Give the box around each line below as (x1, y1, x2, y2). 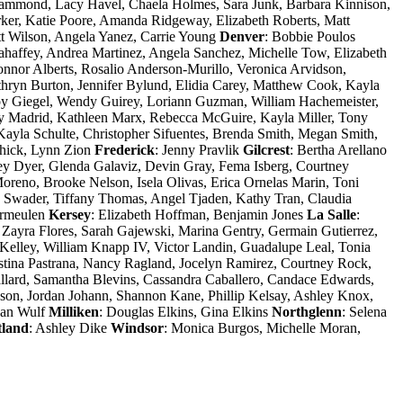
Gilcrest (243, 141, 290, 157)
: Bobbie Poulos (264, 28, 355, 44)
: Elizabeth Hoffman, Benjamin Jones (91, 206, 307, 222)
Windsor (111, 319, 164, 336)
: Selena (342, 303, 387, 319)
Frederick (94, 141, 155, 157)
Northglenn (272, 303, 342, 319)
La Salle (307, 206, 356, 222)
